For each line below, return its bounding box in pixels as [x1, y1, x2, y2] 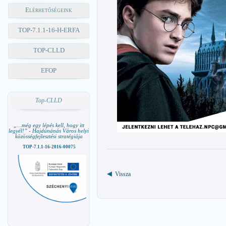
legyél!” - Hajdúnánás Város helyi [9, 128, 89, 134]
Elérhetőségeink [25, 6, 72, 14]
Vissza [115, 171, 131, 178]
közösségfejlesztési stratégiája [15, 133, 83, 139]
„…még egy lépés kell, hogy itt [13, 122, 84, 128]
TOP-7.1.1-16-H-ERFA [18, 26, 80, 34]
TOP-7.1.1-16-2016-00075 [22, 144, 76, 150]
